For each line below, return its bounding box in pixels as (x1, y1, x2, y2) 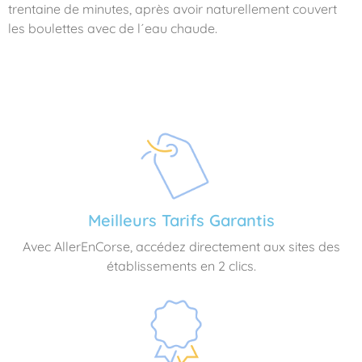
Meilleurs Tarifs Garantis (87, 210, 275, 230)
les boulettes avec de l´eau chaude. (8, 20, 217, 37)
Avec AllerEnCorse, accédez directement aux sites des (22, 238, 340, 255)
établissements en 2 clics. (106, 258, 256, 274)
